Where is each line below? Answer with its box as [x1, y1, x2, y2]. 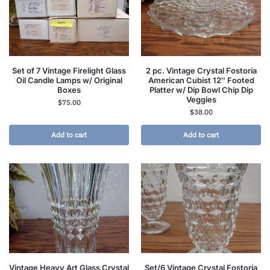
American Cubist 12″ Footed [148, 75, 254, 86]
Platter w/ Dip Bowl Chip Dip [149, 85, 253, 95]
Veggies [186, 95, 216, 105]
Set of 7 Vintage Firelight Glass [12, 66, 126, 76]
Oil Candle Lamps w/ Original [16, 75, 122, 86]
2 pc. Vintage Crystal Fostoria [145, 66, 257, 76]
